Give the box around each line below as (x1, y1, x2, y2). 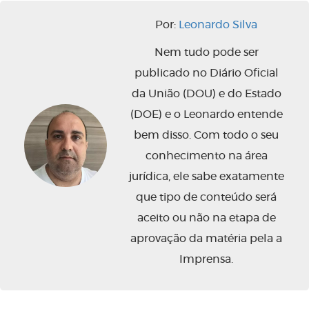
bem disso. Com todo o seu (134, 130, 279, 141)
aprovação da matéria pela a (130, 233, 282, 245)
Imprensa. (179, 254, 233, 266)
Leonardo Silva (179, 19, 257, 31)
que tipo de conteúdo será (136, 192, 277, 203)
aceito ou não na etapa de (137, 212, 276, 224)
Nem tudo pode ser (154, 47, 259, 59)
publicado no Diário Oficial (134, 68, 279, 79)
